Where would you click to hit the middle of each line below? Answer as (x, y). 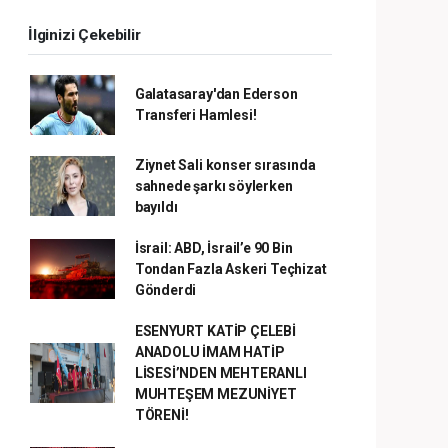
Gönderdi (165, 289)
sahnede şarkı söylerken (213, 185)
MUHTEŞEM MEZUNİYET (215, 393)
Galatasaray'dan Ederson (216, 93)
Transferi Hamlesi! (195, 114)
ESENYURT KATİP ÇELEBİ (215, 330)
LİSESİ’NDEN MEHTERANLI (220, 372)
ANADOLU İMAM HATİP (209, 351)
